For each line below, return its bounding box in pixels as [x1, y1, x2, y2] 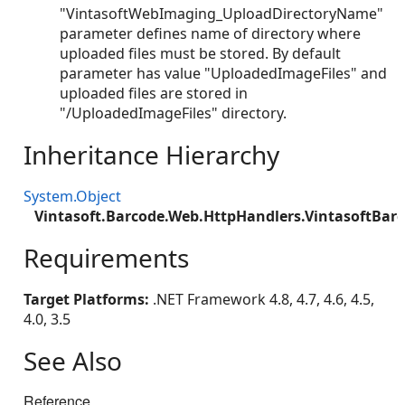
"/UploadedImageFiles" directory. [60, 102, 287, 123]
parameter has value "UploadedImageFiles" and [60, 62, 387, 83]
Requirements [24, 240, 189, 275]
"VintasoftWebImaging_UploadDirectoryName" [60, 3, 383, 24]
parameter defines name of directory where [60, 23, 361, 43]
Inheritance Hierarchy [24, 137, 279, 172]
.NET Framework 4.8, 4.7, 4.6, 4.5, [149, 288, 374, 309]
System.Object [24, 185, 121, 206]
